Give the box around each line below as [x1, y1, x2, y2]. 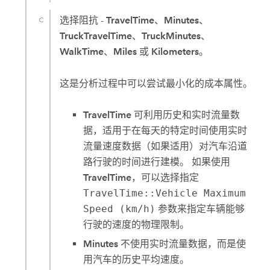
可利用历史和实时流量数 [131, 108, 240, 121]
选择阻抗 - [60, 14, 107, 27]
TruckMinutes [142, 30, 201, 42]
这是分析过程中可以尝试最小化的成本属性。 [60, 77, 253, 89]
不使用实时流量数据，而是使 [118, 238, 246, 250]
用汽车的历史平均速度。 [83, 254, 190, 266]
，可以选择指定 [131, 171, 199, 183]
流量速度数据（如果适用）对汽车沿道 [83, 140, 248, 152]
